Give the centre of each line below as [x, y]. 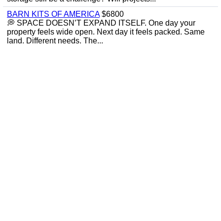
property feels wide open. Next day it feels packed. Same [106, 32]
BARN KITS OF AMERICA [53, 14]
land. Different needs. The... [55, 41]
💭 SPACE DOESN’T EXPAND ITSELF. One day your [101, 23]
